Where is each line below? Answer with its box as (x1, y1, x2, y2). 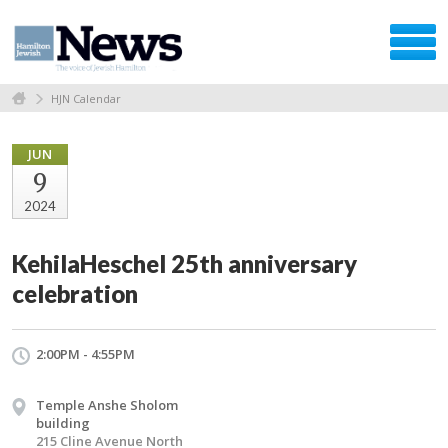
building (36, 413, 90, 432)
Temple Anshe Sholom (36, 395, 178, 414)
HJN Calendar (51, 90, 121, 106)
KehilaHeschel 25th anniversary (12, 248, 357, 278)
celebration (12, 278, 138, 308)
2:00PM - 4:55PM (36, 344, 135, 363)
